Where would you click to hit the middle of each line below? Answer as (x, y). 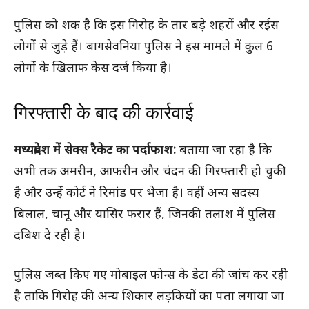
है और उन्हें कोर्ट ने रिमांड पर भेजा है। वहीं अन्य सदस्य (137, 193)
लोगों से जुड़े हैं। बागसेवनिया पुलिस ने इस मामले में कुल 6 (143, 47)
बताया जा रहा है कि (226, 150)
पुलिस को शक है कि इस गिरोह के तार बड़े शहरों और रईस (146, 26)
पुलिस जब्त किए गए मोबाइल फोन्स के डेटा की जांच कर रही (151, 275)
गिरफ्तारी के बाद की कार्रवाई (104, 113)
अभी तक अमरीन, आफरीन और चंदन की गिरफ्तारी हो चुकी (150, 172)
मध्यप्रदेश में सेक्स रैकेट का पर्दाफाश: (97, 150)
